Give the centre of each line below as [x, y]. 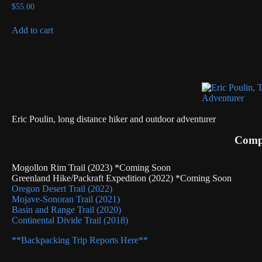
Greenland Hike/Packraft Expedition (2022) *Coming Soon [122, 178]
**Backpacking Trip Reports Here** [80, 240]
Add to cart [32, 30]
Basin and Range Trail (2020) [66, 209]
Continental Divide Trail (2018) [70, 220]
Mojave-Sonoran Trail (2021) [66, 199]
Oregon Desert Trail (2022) [62, 188]
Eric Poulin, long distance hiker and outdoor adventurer [114, 119]
